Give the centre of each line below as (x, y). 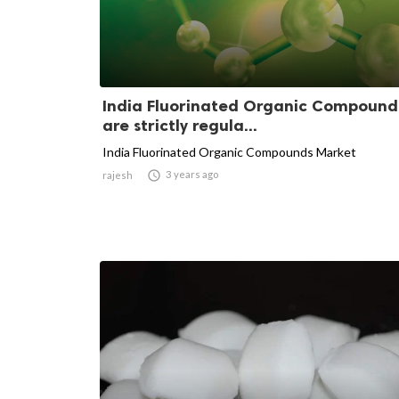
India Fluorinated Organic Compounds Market (229, 151)
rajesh (118, 175)
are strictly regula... (180, 125)
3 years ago (192, 174)
